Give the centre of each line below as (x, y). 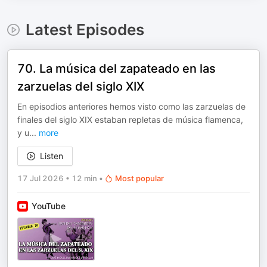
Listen (52, 156)
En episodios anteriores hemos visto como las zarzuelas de (131, 106)
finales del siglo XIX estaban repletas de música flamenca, (130, 119)
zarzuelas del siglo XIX (81, 86)
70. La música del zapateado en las (117, 69)
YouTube (49, 206)
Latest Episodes (85, 30)
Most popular (139, 178)
